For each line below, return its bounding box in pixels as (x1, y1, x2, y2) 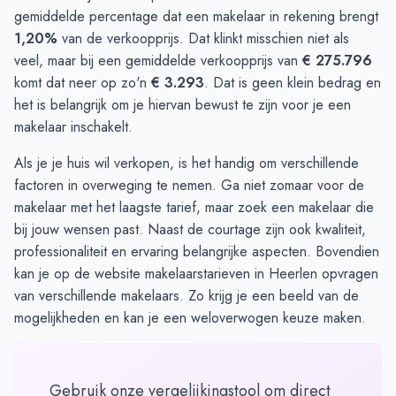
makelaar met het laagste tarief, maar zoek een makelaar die (14, 197, 374, 218)
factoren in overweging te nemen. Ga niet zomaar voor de (14, 175, 364, 196)
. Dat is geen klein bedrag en (204, 72, 381, 94)
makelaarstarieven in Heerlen (145, 263, 317, 285)
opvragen (317, 263, 378, 285)
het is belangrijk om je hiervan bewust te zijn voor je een (14, 95, 351, 116)
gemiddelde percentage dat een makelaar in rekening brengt (14, 6, 378, 27)
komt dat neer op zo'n (14, 72, 151, 94)
